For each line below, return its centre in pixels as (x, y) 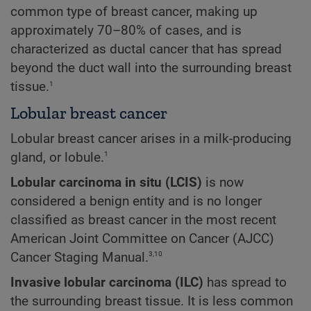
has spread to (245, 283)
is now (223, 183)
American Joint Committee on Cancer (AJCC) (142, 239)
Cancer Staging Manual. (79, 258)
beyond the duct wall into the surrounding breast (151, 68)
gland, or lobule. (57, 157)
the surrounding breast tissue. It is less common (152, 302)
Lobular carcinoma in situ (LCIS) (106, 183)
